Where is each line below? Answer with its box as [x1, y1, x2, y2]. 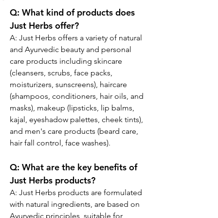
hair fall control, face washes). [10, 138, 110, 147]
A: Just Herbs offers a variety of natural [10, 33, 144, 42]
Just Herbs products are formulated [19, 188, 144, 197]
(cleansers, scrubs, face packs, [10, 68, 114, 77]
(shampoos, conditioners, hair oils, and [10, 91, 145, 101]
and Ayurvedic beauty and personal [10, 45, 133, 54]
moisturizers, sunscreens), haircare [10, 80, 129, 89]
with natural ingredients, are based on [10, 200, 142, 209]
